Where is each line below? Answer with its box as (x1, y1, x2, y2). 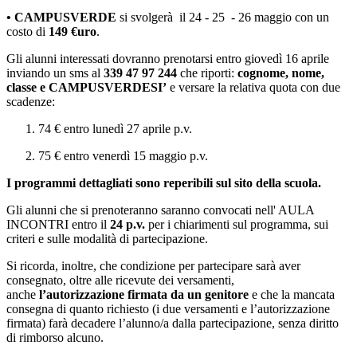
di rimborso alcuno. (6, 331, 104, 345)
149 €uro (49, 25, 96, 39)
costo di (6, 25, 49, 39)
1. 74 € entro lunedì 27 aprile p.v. (6, 122, 192, 136)
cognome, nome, (237, 66, 324, 80)
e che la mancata (249, 288, 335, 302)
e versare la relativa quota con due (167, 80, 340, 95)
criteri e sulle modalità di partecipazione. (6, 232, 211, 246)
